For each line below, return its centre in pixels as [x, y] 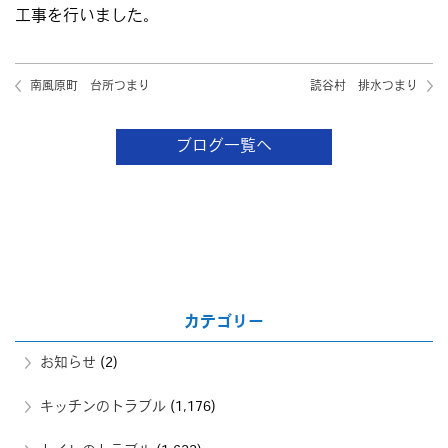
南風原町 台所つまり [90, 86]
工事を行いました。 [87, 16]
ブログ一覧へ [224, 146]
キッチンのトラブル [103, 407]
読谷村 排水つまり [364, 86]
